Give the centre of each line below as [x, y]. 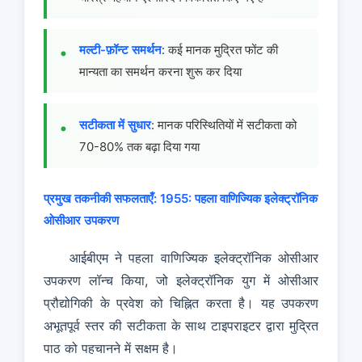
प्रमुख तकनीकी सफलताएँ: [100, 198]
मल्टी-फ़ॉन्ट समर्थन [120, 50]
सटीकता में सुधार [115, 124]
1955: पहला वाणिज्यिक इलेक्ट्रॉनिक [239, 198]
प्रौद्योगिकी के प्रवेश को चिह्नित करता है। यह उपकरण [181, 303]
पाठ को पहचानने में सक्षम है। [111, 348]
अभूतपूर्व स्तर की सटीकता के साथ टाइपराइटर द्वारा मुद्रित [181, 325]
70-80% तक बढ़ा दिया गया [139, 146]
